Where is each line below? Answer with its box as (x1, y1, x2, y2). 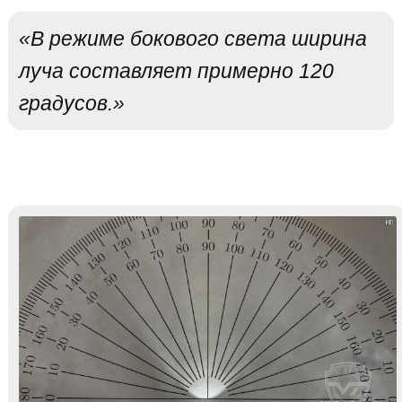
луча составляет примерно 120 (18, 58, 334, 83)
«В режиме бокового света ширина (18, 26, 367, 50)
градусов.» (18, 91, 125, 115)
